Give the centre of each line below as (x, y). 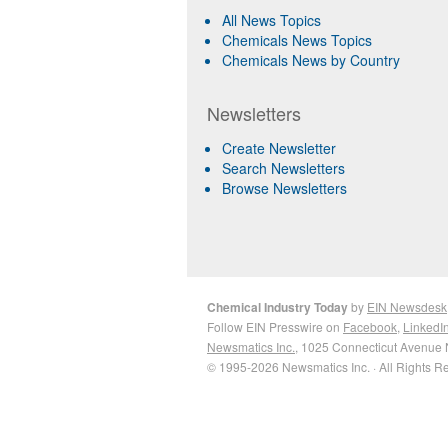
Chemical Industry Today (277, 307)
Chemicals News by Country (311, 60)
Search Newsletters (283, 168)
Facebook (370, 326)
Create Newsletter (279, 148)
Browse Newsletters (284, 188)
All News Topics (271, 20)
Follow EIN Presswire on (275, 326)
